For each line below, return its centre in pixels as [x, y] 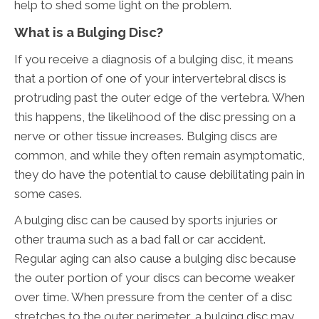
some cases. [48, 194]
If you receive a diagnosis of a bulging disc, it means [154, 59]
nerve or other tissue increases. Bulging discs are [146, 136]
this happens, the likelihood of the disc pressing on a [155, 117]
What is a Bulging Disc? [89, 32]
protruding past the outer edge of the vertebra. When [159, 98]
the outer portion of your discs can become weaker [155, 278]
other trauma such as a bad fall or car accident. [140, 240]
